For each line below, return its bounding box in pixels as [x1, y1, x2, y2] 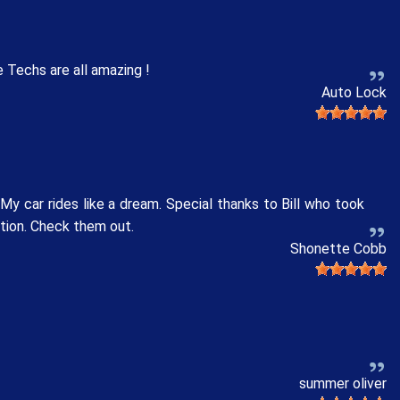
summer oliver [299, 374, 387, 392]
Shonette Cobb [290, 240, 387, 258]
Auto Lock [321, 83, 387, 101]
